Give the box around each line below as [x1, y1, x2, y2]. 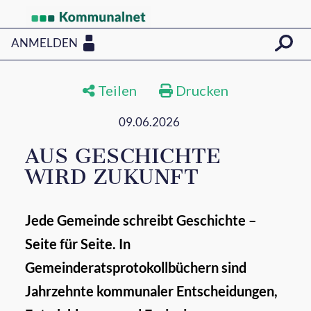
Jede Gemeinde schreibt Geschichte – [24, 212, 256, 228]
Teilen [95, 82, 137, 99]
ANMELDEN [11, 35, 78, 50]
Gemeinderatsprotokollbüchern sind [24, 259, 246, 276]
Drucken [173, 82, 228, 99]
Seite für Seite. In [24, 235, 131, 252]
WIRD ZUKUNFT [24, 165, 199, 190]
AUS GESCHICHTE [24, 144, 221, 169]
